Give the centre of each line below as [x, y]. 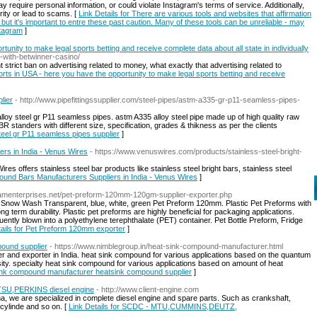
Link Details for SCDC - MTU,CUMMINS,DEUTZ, [153, 306]
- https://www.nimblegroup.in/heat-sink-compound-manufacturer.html [166, 246]
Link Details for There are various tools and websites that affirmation [195, 13]
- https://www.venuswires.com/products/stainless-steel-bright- [196, 151]
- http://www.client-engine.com [148, 289]
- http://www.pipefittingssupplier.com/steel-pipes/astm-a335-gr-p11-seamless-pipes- [157, 100]
